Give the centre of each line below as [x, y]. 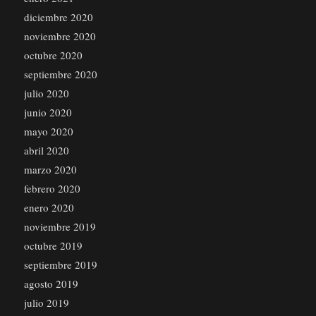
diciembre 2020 [58, 17]
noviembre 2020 [60, 36]
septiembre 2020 [60, 74]
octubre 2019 [53, 246]
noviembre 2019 [60, 227]
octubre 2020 [53, 55]
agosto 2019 [51, 284]
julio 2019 [46, 303]
